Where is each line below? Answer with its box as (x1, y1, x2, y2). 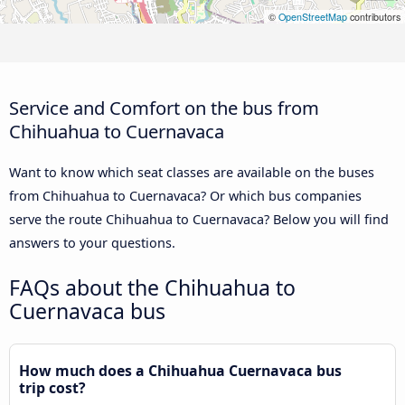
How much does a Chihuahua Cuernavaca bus (19, 360, 342, 381)
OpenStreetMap (278, 10, 347, 24)
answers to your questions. (9, 233, 175, 251)
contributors (347, 10, 400, 24)
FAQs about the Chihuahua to (9, 272, 296, 302)
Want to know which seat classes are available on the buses (9, 163, 374, 181)
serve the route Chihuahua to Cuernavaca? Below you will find (9, 210, 389, 228)
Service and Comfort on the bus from (9, 94, 319, 120)
